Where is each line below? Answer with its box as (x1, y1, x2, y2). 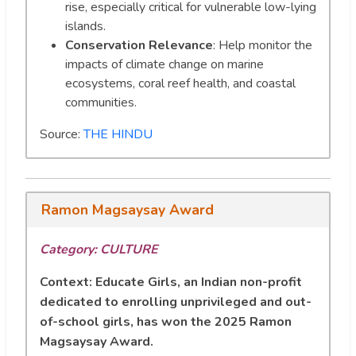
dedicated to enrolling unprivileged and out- (40, 293, 311, 311)
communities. (65, 93, 137, 111)
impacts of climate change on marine (65, 55, 264, 73)
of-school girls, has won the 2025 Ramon (40, 313, 292, 331)
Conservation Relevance (65, 36, 213, 54)
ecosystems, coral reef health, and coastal (65, 74, 296, 92)
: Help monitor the (213, 36, 312, 54)
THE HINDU (83, 125, 153, 143)
